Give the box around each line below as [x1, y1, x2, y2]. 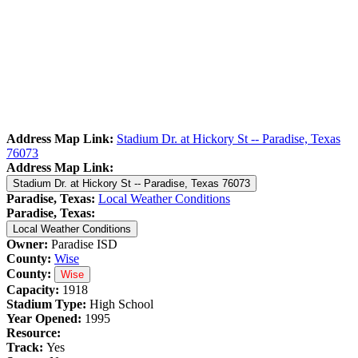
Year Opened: [6, 311, 82, 325]
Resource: [6, 325, 61, 340]
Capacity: [6, 282, 62, 296]
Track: [6, 340, 46, 354]
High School [89, 296, 153, 311]
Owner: [6, 237, 48, 251]
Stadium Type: [6, 296, 89, 311]
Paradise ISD [48, 237, 117, 251]
